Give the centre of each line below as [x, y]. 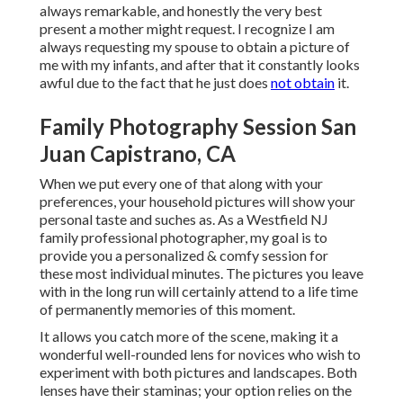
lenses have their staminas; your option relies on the [196, 390]
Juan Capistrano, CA [138, 154]
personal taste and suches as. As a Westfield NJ [184, 219]
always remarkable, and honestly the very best [181, 11]
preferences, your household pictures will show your [197, 201]
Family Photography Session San [198, 127]
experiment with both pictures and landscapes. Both [198, 372]
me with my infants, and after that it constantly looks [200, 65]
